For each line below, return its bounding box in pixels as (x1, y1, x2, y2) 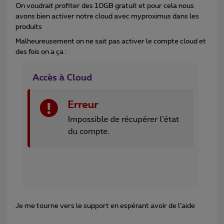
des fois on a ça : (15, 48, 66, 55)
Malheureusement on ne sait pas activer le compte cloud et (15, 37, 206, 45)
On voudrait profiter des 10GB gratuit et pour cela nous (15, 2, 194, 9)
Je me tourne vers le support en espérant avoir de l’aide (15, 202, 195, 209)
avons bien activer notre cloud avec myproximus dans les (15, 12, 199, 20)
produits (15, 23, 42, 30)
